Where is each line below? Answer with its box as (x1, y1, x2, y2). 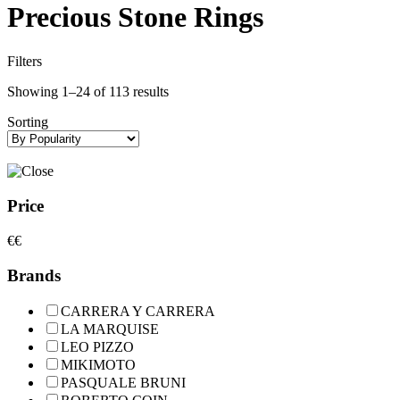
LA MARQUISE (61, 321, 159, 337)
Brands (7, 265, 61, 285)
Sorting (7, 113, 48, 129)
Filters (7, 53, 42, 69)
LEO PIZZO (61, 339, 134, 355)
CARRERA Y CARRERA (61, 304, 215, 320)
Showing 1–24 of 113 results (7, 83, 169, 99)
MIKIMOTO (61, 357, 136, 373)
